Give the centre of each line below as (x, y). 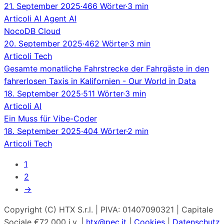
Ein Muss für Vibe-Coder (50, 118)
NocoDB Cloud (32, 31)
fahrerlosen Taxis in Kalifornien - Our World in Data (100, 81)
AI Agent (51, 18)
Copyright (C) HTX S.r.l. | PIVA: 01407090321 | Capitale (108, 209)
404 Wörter (104, 131)
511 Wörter (103, 93)
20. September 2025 (43, 43)
